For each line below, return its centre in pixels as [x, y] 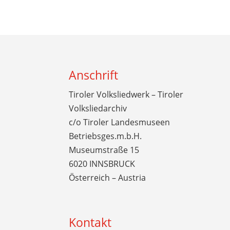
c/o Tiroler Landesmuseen [120, 122]
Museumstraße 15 [104, 150]
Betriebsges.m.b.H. [106, 136]
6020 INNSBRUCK [102, 164]
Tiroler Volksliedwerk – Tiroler [126, 95]
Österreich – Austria [108, 178]
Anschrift [94, 75]
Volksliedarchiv [98, 109]
